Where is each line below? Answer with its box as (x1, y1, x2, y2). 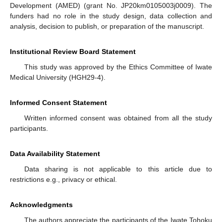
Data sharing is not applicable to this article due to (24, 165, 212, 173)
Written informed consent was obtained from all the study (24, 113, 212, 122)
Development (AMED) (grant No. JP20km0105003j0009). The (10, 1, 212, 9)
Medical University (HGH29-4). (10, 73, 106, 81)
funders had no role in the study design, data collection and (10, 11, 212, 20)
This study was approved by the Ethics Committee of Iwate (24, 62, 212, 71)
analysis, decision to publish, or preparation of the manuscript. (10, 22, 204, 30)
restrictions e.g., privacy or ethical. (10, 175, 117, 183)
